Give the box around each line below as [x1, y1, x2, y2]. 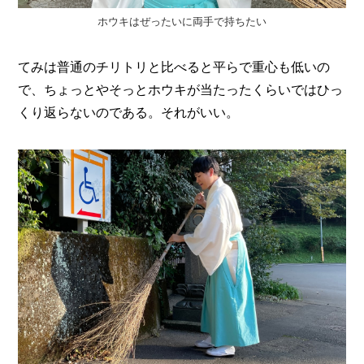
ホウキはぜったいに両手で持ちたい [97, 15, 266, 28]
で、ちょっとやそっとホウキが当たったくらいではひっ [18, 80, 344, 97]
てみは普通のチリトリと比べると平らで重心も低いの [18, 58, 331, 75]
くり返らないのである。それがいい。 [18, 103, 240, 120]
